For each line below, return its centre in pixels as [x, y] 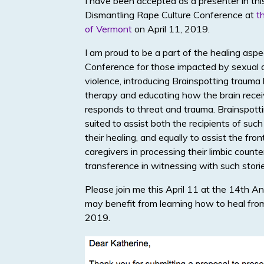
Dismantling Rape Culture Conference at [171, 15]
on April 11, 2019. [171, 29]
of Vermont [108, 29]
